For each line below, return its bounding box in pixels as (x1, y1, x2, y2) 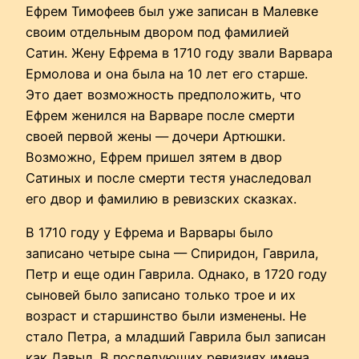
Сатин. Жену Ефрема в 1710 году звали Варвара (26, 44, 333, 61)
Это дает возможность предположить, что (26, 86, 301, 103)
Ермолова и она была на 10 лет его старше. (26, 65, 308, 82)
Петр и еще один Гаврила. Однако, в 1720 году (26, 266, 327, 283)
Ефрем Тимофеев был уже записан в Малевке (26, 2, 318, 19)
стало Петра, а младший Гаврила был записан (26, 329, 325, 345)
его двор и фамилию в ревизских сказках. (26, 190, 296, 207)
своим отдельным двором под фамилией (26, 23, 289, 40)
